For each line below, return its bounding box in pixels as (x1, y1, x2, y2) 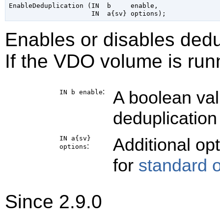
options (59, 143, 87, 151)
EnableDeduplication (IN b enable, (8, 1, 158, 9)
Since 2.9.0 (5, 191, 102, 213)
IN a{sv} (59, 135, 91, 142)
